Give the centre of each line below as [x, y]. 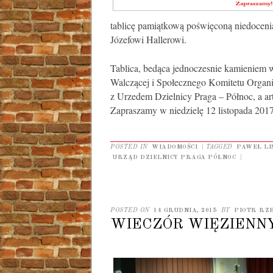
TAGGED [220, 147]
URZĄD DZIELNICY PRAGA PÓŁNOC [174, 157]
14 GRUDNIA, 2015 [185, 211]
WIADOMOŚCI [175, 147]
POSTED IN [130, 147]
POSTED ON [131, 211]
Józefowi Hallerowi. [148, 39]
